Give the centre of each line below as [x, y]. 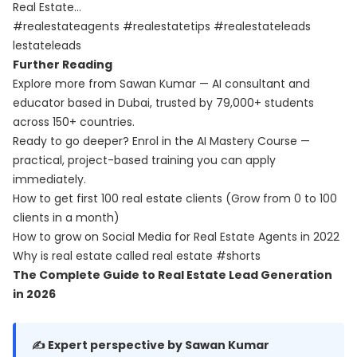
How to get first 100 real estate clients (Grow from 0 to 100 [175, 198]
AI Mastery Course [247, 141]
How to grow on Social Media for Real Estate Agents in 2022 [176, 237]
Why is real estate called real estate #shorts [137, 256]
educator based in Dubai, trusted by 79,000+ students [163, 103]
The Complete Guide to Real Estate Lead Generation [173, 275]
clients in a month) [66, 218]
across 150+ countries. [74, 122]
